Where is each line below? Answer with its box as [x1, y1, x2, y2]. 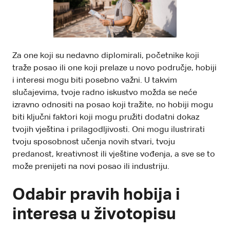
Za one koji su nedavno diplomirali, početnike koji [12, 51, 199, 60]
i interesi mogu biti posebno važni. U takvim [12, 76, 177, 85]
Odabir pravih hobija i [12, 186, 180, 203]
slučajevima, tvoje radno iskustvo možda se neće [12, 88, 197, 97]
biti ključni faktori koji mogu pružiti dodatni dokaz [12, 113, 199, 122]
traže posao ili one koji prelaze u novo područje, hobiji [12, 64, 217, 72]
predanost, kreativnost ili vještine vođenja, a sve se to [12, 150, 215, 159]
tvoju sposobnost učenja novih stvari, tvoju [12, 138, 175, 146]
